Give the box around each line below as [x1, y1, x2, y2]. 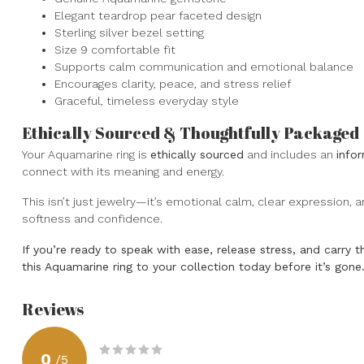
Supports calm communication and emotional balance [54, 59, 353, 73]
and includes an [244, 147, 336, 161]
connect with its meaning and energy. [22, 164, 224, 178]
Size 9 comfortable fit [54, 42, 175, 56]
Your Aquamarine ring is [22, 147, 150, 161]
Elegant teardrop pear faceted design [54, 8, 262, 22]
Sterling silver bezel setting [54, 25, 204, 39]
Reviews [22, 298, 84, 321]
